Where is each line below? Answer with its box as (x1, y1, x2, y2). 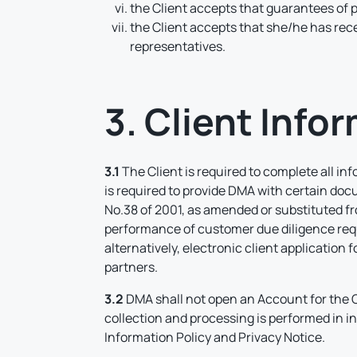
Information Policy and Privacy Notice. (104, 328, 326, 346)
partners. (104, 258, 159, 276)
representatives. (130, 37, 226, 55)
